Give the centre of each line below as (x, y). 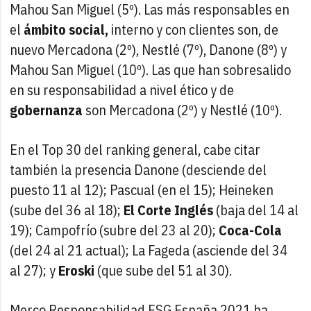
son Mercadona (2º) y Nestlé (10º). (183, 110)
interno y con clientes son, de (194, 29)
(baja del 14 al (256, 210)
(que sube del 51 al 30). (163, 270)
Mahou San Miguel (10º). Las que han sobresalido (151, 69)
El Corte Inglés (169, 210)
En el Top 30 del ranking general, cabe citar (135, 149)
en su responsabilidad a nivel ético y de (122, 90)
